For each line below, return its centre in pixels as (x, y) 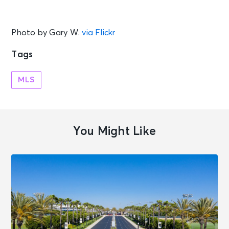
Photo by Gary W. (47, 32)
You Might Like (114, 131)
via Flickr (99, 32)
